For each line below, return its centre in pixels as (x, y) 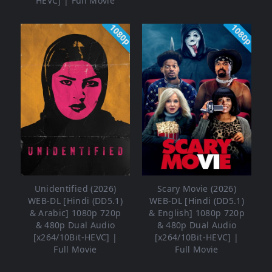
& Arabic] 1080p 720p (75, 213)
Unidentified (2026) (75, 189)
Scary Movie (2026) (197, 189)
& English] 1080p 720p (197, 213)
